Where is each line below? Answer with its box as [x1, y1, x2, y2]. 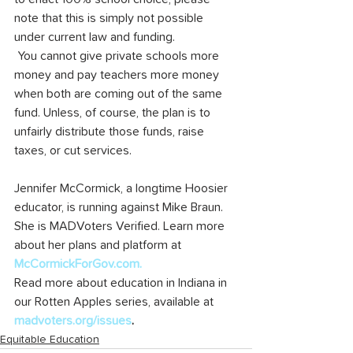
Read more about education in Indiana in [14, 277, 230, 289]
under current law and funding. [14, 31, 175, 43]
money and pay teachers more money [14, 69, 222, 81]
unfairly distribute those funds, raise [14, 125, 207, 138]
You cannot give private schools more [14, 50, 222, 62]
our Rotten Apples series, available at [14, 295, 217, 308]
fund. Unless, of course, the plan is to [14, 106, 214, 119]
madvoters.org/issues [14, 314, 132, 327]
